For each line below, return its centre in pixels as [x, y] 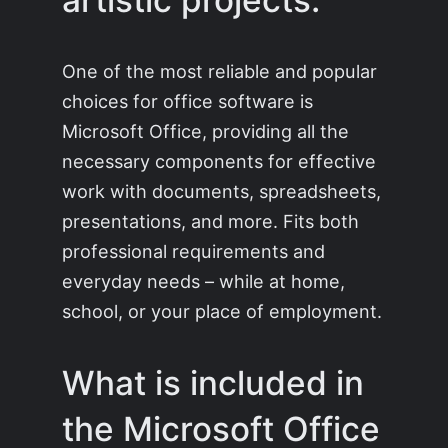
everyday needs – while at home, [204, 281]
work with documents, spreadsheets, [222, 191]
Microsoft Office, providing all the [206, 131]
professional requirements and [194, 251]
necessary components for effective [219, 161]
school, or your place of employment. [222, 311]
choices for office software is [188, 101]
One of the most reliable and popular [220, 71]
